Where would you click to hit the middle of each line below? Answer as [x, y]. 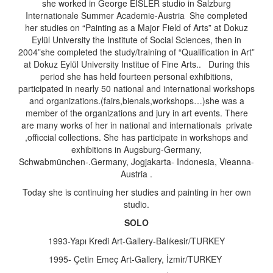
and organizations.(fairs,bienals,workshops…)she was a [136, 101]
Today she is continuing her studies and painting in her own [136, 192]
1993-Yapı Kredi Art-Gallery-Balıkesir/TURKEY [136, 241]
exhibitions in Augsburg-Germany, [136, 149]
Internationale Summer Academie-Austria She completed [136, 15]
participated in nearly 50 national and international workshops [136, 88]
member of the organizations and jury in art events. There [136, 113]
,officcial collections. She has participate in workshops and [136, 137]
